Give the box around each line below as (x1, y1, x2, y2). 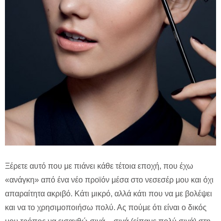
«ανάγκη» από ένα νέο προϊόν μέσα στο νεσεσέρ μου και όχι (5, 176, 214, 184)
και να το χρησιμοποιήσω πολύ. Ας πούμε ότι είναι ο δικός (5, 203, 207, 212)
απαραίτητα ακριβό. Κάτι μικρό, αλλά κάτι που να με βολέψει (5, 189, 212, 198)
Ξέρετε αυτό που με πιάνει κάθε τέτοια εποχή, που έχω (5, 162, 193, 171)
